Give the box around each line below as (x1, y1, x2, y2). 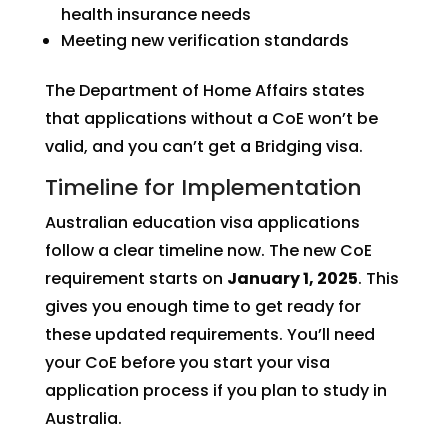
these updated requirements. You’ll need (44, 323, 375, 346)
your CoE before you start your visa (44, 351, 330, 374)
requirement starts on (44, 267, 227, 290)
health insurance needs (60, 3, 251, 26)
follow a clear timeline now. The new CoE (44, 239, 372, 262)
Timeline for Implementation (44, 172, 362, 203)
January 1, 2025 (226, 267, 358, 290)
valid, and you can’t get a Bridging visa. (44, 135, 363, 158)
